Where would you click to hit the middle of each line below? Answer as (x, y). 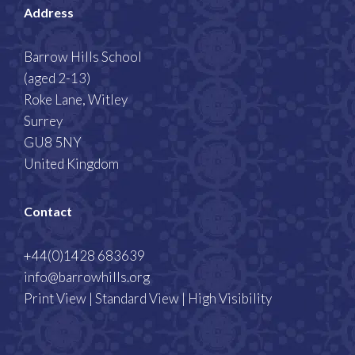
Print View (55, 299)
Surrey (43, 121)
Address (49, 13)
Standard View (137, 299)
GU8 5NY (53, 143)
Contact (48, 212)
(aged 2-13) (57, 78)
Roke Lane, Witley (76, 100)
